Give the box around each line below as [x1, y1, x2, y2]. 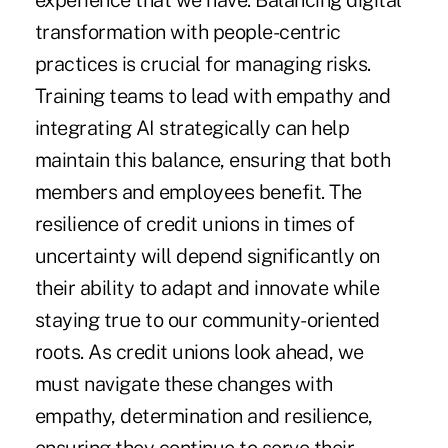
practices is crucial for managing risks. [34, 52, 371, 77]
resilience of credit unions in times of [34, 212, 355, 237]
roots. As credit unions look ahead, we [34, 340, 364, 365]
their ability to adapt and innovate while [34, 276, 380, 301]
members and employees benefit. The [34, 180, 362, 205]
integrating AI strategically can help [34, 116, 350, 141]
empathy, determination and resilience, [34, 404, 373, 429]
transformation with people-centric [34, 20, 341, 45]
